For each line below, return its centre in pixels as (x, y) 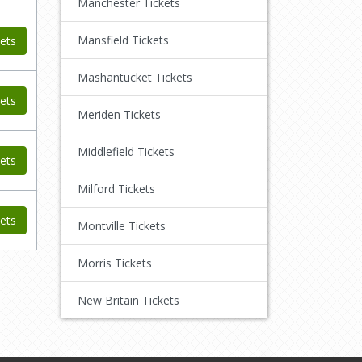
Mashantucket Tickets (135, 77)
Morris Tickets (115, 263)
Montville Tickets (122, 225)
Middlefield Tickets (126, 151)
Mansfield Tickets (123, 40)
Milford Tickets (116, 188)
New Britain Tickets (128, 300)
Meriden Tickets (119, 114)
